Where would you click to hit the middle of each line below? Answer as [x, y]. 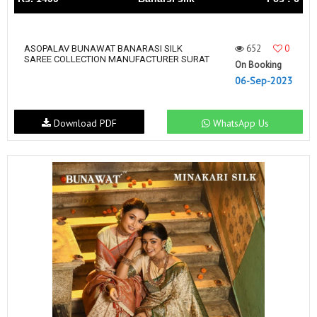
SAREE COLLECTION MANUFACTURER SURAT [117, 59]
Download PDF [83, 123]
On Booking [258, 65]
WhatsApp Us [239, 123]
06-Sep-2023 [264, 81]
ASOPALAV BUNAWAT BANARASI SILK [103, 49]
